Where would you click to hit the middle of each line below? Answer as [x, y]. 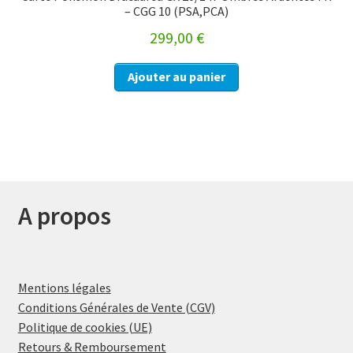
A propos [64, 216]
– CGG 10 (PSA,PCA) [176, 11]
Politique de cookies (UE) [85, 327]
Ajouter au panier [176, 77]
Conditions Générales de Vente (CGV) [116, 307]
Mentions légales [64, 287]
